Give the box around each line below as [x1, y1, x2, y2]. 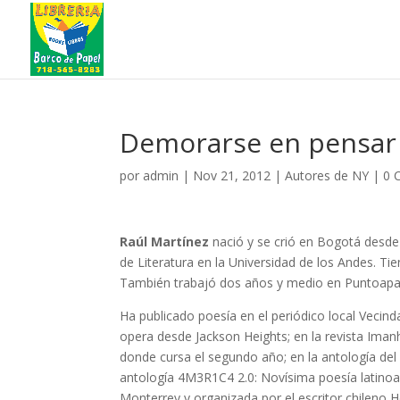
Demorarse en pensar [120, 124, 397, 161]
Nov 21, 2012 [193, 167, 271, 184]
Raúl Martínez [120, 233, 210, 250]
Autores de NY [285, 167, 370, 184]
